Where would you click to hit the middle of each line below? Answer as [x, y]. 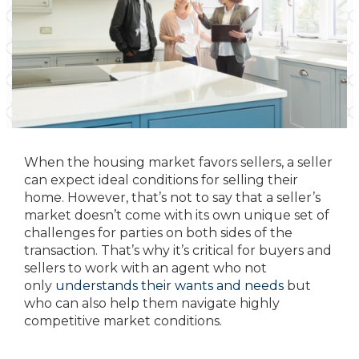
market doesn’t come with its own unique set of [177, 215]
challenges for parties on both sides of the [158, 233]
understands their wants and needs [169, 286]
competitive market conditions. [123, 321]
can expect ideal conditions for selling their [161, 180]
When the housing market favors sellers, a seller [178, 162]
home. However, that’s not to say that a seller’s [172, 198]
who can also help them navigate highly [152, 303]
